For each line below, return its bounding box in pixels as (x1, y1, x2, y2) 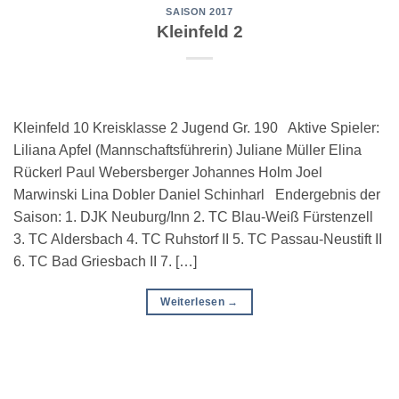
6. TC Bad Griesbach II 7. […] (13, 254, 197, 270)
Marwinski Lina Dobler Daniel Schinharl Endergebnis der (13, 187, 380, 203)
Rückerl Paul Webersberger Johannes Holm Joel (13, 165, 322, 181)
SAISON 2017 (166, 5, 233, 17)
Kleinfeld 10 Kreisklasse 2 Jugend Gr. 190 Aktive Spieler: (13, 120, 379, 136)
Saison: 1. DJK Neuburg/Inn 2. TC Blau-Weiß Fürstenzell (13, 209, 373, 225)
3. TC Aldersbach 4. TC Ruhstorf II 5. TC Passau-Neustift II (13, 232, 382, 248)
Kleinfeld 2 (156, 22, 243, 42)
